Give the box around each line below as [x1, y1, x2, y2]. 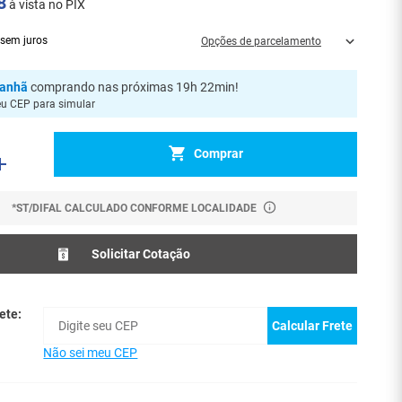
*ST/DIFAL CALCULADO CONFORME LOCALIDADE [11, 202, 257, 214]
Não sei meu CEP [43, 345, 138, 360]
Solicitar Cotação [91, 247, 190, 261]
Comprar [193, 146, 243, 162]
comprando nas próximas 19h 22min [31, 80, 236, 94]
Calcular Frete [271, 319, 353, 333]
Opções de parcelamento [200, 35, 321, 48]
